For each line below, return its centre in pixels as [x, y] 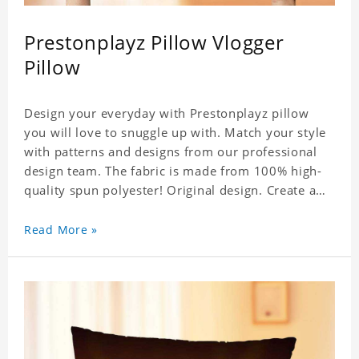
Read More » [61, 230]
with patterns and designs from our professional [171, 152]
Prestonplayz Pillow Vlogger [154, 42]
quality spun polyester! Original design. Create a [170, 190]
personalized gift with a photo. [117, 210]
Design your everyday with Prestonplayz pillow [167, 113]
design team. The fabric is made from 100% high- [173, 171]
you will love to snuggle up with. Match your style [175, 133]
